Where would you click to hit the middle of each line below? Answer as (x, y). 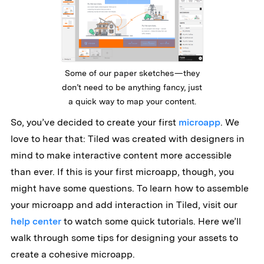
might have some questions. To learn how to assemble (129, 189)
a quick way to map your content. (132, 102)
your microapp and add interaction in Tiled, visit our (124, 205)
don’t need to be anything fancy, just (132, 88)
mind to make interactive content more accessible (121, 156)
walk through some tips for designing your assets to (124, 238)
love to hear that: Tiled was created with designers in (127, 139)
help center (36, 222)
